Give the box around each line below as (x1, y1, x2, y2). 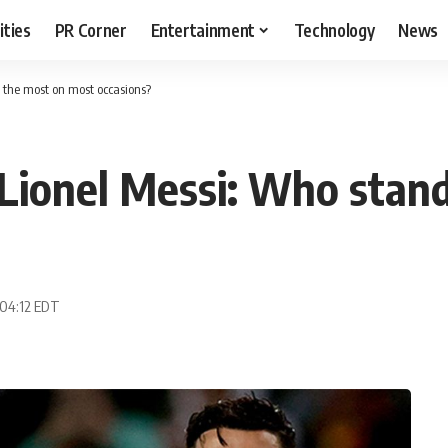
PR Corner (54, 18, 127, 41)
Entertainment (150, 18, 256, 41)
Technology (293, 18, 375, 41)
